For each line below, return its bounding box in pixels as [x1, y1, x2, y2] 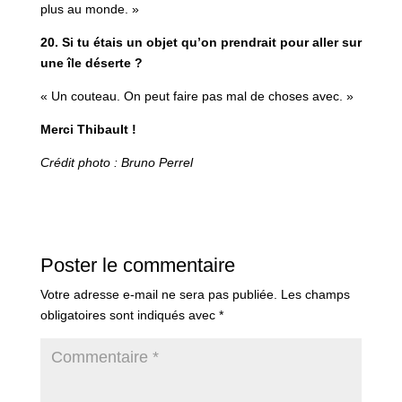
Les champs [280, 286, 350, 301]
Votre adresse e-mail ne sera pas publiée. [39, 286, 277, 301]
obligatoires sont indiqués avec [39, 307, 219, 322]
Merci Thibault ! [39, 121, 136, 136]
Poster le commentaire [39, 253, 235, 276]
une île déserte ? [39, 55, 143, 70]
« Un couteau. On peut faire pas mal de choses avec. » [39, 88, 354, 103]
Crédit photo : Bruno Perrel [39, 154, 193, 170]
